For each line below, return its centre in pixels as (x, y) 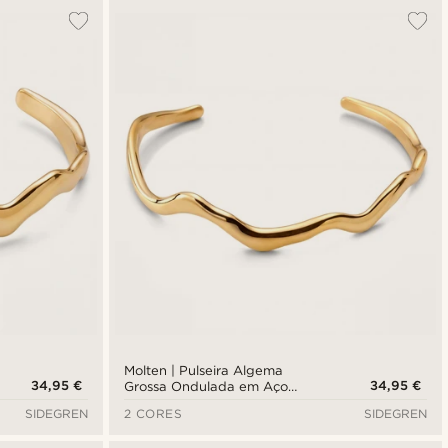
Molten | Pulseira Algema (203, 370)
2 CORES (153, 413)
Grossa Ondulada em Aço (205, 386)
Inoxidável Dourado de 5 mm (217, 402)
